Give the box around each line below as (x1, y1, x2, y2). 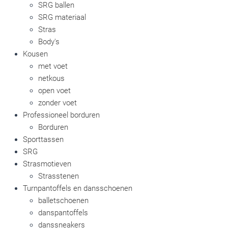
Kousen (23, 49, 48, 59)
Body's (38, 37, 60, 46)
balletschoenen (38, 196, 89, 205)
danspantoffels (38, 208, 88, 217)
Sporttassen (23, 135, 64, 144)
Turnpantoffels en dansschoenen (23, 184, 132, 193)
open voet (38, 86, 71, 95)
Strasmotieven (23, 159, 71, 168)
